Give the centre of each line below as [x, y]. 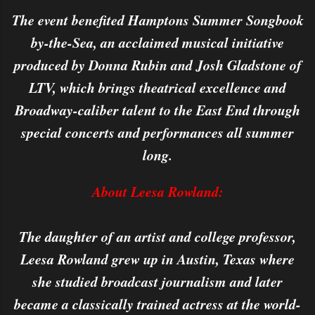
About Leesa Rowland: [157, 191]
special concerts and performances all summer [157, 132]
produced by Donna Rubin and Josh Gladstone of [157, 65]
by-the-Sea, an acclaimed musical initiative [157, 42]
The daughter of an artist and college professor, [157, 236]
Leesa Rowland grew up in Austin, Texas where [157, 259]
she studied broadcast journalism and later [157, 281]
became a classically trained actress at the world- [157, 304]
